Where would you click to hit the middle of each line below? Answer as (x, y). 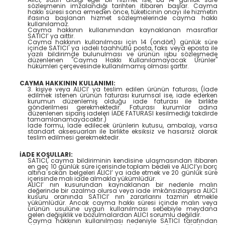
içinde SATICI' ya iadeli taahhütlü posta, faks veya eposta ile (123, 48)
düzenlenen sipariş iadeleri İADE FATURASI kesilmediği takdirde (123, 114)
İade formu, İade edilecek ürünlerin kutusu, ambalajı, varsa (123, 126)
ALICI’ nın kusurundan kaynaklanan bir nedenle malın (123, 185)
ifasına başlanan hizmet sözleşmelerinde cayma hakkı (123, 18)
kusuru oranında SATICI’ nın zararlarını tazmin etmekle (123, 197)
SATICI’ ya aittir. (51, 36)
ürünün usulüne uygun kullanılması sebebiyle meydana (123, 209)
